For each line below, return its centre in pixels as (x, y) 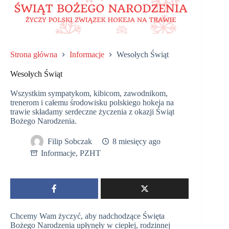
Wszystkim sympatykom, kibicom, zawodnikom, (89, 93)
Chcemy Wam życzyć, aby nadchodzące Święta (87, 216)
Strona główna (34, 54)
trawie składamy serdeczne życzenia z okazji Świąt (92, 111)
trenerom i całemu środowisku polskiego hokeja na (92, 102)
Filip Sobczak (70, 141)
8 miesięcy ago (136, 141)
